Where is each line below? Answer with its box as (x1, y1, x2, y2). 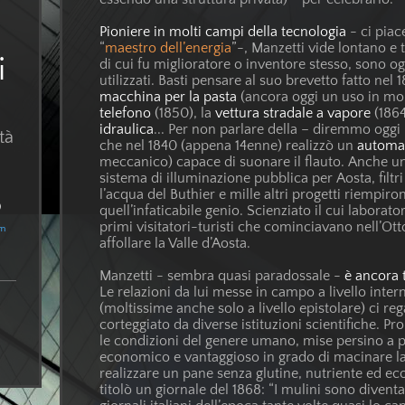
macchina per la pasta (99, 89, 238, 106)
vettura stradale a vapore (215, 106, 372, 122)
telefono (99, 106, 152, 122)
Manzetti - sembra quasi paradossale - (99, 268, 345, 285)
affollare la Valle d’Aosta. (99, 236, 251, 252)
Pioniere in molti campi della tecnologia (99, 24, 347, 41)
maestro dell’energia (105, 41, 232, 57)
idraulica (99, 122, 155, 138)
